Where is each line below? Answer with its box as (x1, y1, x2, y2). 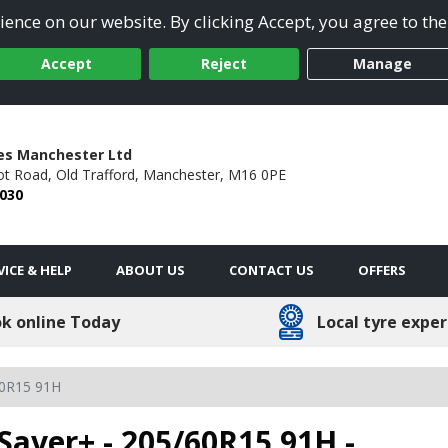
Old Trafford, (55, 164, 139, 184)
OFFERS (358, 260, 406, 279)
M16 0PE (227, 164, 286, 184)
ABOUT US (116, 260, 185, 279)
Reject (201, 54, 247, 74)
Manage (352, 54, 412, 74)
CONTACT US (229, 260, 314, 279)
